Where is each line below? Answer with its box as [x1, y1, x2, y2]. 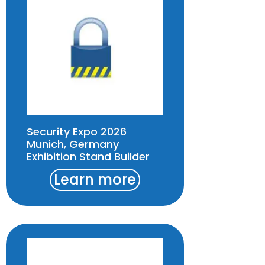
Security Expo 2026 [27, 124, 127, 140]
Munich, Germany [27, 137, 119, 152]
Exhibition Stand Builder [27, 149, 150, 164]
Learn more [54, 170, 137, 190]
